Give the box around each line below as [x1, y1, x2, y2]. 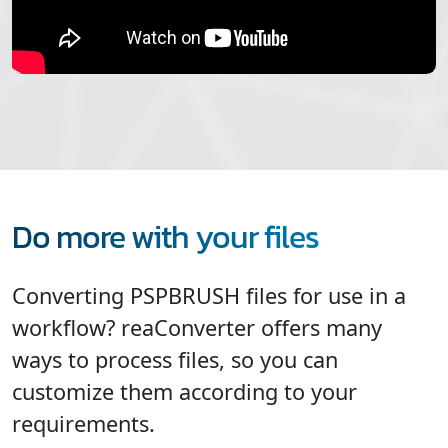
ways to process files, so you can [12, 344, 338, 374]
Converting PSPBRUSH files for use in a [12, 280, 406, 310]
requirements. [12, 408, 155, 438]
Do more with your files [12, 212, 319, 261]
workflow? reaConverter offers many [12, 312, 382, 342]
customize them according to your [12, 376, 357, 406]
